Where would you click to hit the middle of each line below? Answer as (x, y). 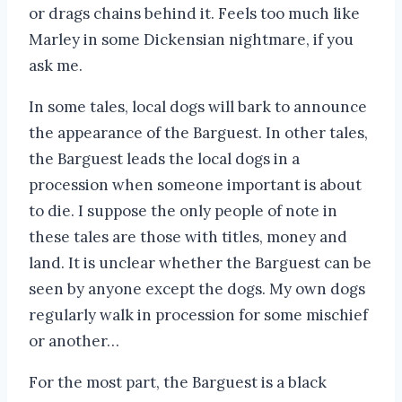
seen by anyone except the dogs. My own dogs (197, 289)
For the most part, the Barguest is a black (178, 383)
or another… (74, 341)
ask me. (56, 66)
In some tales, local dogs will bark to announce (198, 107)
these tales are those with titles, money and (188, 237)
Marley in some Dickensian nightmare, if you (191, 40)
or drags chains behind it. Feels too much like (194, 14)
